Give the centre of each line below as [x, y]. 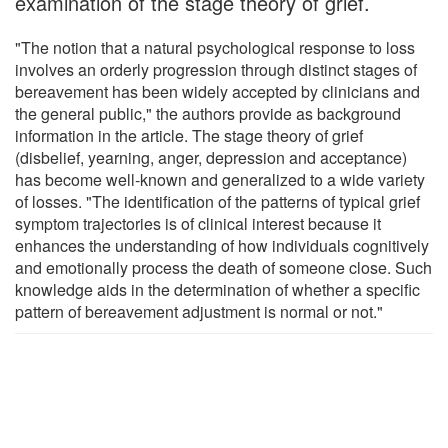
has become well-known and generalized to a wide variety [220, 179]
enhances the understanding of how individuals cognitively [222, 245]
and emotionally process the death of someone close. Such [223, 267]
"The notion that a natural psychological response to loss [215, 47]
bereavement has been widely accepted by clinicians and [217, 91]
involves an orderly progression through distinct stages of [216, 69]
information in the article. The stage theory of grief [189, 135]
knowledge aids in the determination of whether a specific [217, 289]
